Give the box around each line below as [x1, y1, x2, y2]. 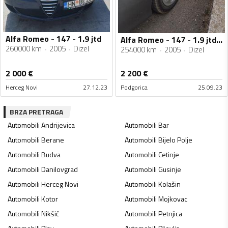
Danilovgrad [41, 164, 78, 175]
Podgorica [121, 82, 148, 93]
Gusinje [158, 164, 181, 175]
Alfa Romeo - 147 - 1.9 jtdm [216, 34, 222, 46]
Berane [41, 134, 64, 146]
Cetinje [158, 149, 179, 160]
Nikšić [41, 208, 59, 219]
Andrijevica [41, 120, 75, 131]
